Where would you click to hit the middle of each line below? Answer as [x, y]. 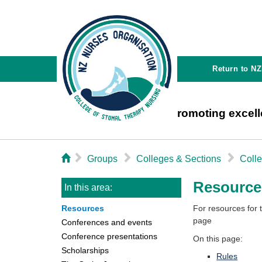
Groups [102, 159]
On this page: [218, 239]
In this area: [88, 187]
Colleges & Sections [178, 159]
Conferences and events [106, 222]
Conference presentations [109, 236]
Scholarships [85, 250]
